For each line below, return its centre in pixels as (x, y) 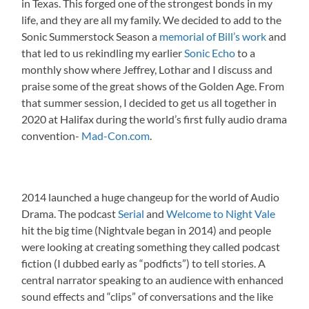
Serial (131, 213)
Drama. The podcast (70, 213)
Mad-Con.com (116, 135)
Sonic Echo (210, 52)
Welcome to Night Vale (221, 213)
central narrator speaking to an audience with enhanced (153, 280)
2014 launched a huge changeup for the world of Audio (151, 197)
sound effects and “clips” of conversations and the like (148, 296)
